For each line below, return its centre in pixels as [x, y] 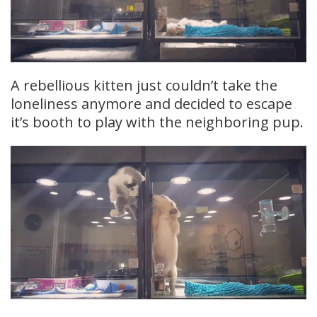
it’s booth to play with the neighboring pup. [157, 122]
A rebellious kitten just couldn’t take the [144, 86]
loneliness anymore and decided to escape [151, 104]
